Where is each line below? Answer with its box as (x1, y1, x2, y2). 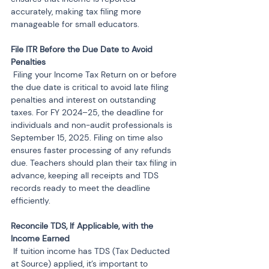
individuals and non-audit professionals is (11, 119, 175, 130)
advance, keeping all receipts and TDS (11, 170, 161, 181)
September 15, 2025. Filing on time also (11, 132, 165, 143)
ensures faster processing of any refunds (11, 145, 174, 156)
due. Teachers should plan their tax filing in (11, 157, 179, 168)
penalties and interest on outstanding (11, 94, 159, 105)
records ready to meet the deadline (11, 183, 153, 193)
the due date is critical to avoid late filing (11, 82, 171, 92)
